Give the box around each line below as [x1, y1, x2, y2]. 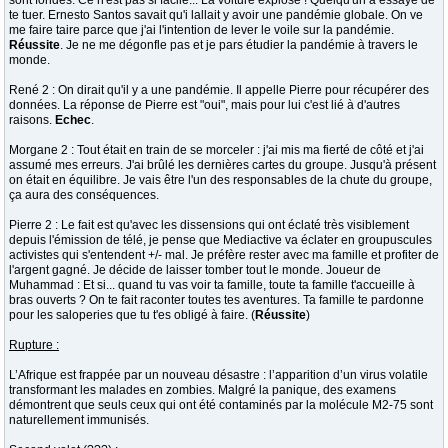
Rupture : [9, 338, 59, 352]
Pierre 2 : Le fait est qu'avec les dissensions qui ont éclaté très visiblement [9, 218, 409, 232]
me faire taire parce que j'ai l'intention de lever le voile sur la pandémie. [9, 23, 394, 37]
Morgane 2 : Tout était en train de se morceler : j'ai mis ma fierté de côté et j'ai [9, 143, 424, 157]
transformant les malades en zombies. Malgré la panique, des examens [9, 383, 396, 397]
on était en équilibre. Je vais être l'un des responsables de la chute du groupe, [9, 173, 432, 187]
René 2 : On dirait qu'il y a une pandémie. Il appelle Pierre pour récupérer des [9, 83, 429, 97]
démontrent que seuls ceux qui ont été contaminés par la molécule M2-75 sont [9, 398, 433, 412]
